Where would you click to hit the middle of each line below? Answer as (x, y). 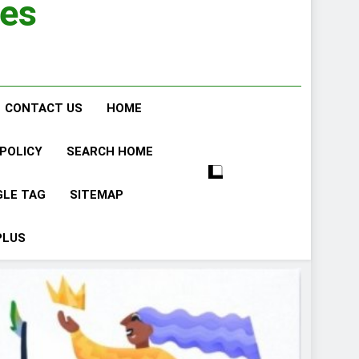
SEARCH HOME (110, 151)
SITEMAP (96, 195)
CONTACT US (44, 108)
